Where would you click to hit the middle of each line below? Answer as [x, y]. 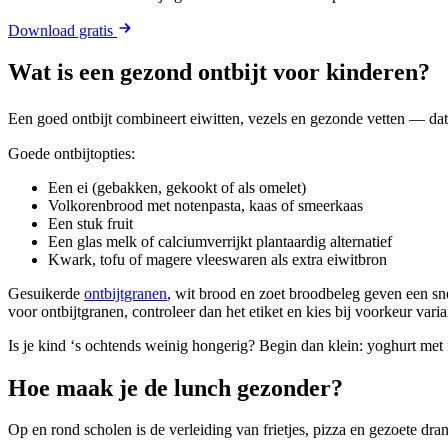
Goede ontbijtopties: [71, 153]
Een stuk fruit [90, 223]
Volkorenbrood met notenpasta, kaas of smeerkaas [205, 205]
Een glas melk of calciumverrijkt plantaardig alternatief [220, 241]
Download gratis [62, 30]
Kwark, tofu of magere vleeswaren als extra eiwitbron [217, 259]
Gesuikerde [46, 293]
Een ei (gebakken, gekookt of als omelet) [177, 187]
